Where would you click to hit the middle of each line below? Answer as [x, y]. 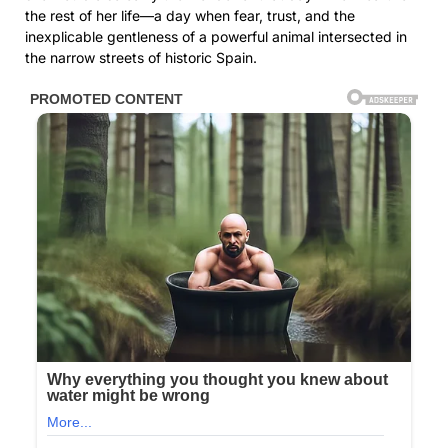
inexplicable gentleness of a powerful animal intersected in [216, 36]
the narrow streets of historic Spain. [141, 57]
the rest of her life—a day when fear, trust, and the [190, 15]
